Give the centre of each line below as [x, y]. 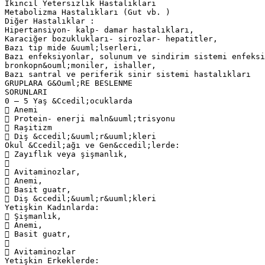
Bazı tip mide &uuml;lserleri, [73, 47]
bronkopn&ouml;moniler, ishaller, [80, 65]
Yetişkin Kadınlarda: [52, 207]
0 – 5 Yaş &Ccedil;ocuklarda [69, 101]
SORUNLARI [26, 92]
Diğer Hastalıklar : [50, 21]
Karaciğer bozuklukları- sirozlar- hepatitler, [111, 38]
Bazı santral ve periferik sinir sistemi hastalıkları [128, 74]
